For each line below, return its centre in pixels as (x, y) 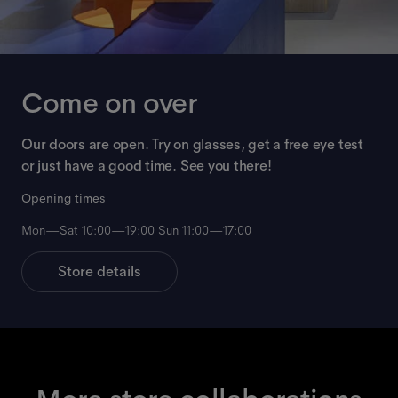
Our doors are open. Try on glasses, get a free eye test (192, 145)
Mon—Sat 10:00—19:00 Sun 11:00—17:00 (136, 231)
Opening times (63, 199)
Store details (99, 272)
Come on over (109, 104)
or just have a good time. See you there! (147, 166)
